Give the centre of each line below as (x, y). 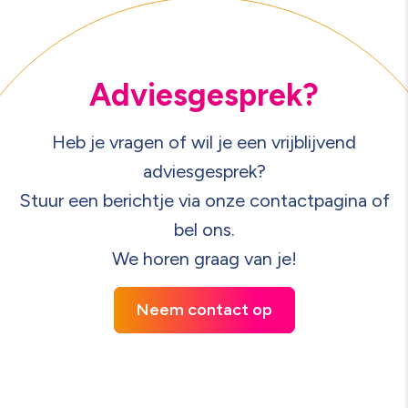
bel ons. (204, 229)
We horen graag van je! (204, 259)
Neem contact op (204, 310)
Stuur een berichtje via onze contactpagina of (204, 200)
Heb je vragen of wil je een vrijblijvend (204, 142)
